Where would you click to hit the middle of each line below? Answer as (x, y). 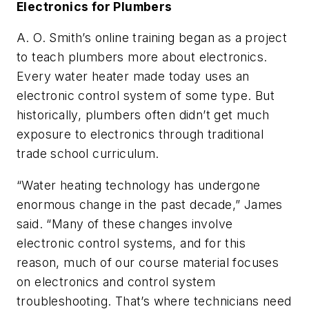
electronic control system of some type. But (146, 96)
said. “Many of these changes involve (125, 224)
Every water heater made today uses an (133, 77)
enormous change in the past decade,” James (150, 205)
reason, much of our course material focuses (148, 263)
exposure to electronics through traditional (140, 134)
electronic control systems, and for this (131, 243)
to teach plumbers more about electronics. (142, 57)
